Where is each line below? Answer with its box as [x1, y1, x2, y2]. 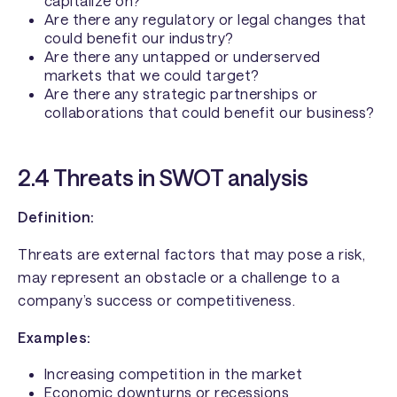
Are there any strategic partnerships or [43, 85, 318, 103]
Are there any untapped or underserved [43, 48, 321, 66]
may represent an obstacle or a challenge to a [18, 269, 340, 286]
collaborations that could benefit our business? [43, 104, 375, 121]
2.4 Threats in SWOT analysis [18, 164, 309, 191]
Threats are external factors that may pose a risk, [18, 245, 366, 263]
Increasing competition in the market [43, 364, 303, 382]
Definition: [18, 207, 95, 225]
